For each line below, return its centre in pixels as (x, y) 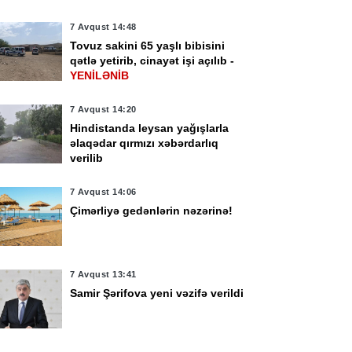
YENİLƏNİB (99, 75)
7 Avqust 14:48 (103, 27)
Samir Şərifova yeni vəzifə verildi (156, 293)
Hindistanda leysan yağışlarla (149, 128)
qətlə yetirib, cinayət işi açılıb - (152, 60)
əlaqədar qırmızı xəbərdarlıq (144, 143)
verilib (86, 158)
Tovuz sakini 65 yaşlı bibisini (147, 46)
